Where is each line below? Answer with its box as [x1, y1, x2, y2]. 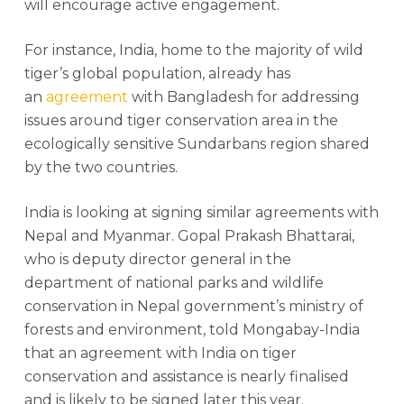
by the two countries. [23, 159, 178, 176]
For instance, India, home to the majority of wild [23, 41, 363, 59]
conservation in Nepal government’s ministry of [23, 298, 363, 315]
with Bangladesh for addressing [127, 88, 360, 106]
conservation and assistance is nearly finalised [23, 368, 349, 385]
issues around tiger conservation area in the [23, 112, 338, 129]
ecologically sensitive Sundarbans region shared [23, 135, 370, 152]
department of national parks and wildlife [23, 274, 324, 291]
